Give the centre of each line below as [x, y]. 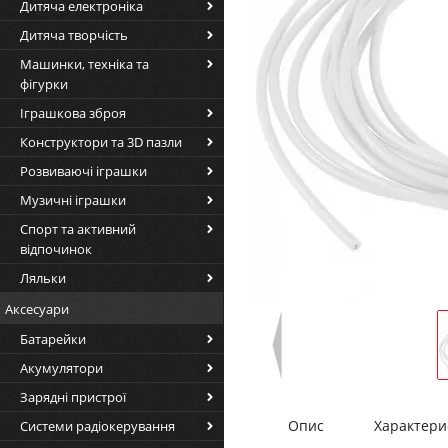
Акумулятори [61, 368]
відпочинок [56, 249]
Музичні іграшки [73, 200]
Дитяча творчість [74, 35]
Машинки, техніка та [84, 64]
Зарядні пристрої [73, 397]
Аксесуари [37, 309]
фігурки [44, 84]
